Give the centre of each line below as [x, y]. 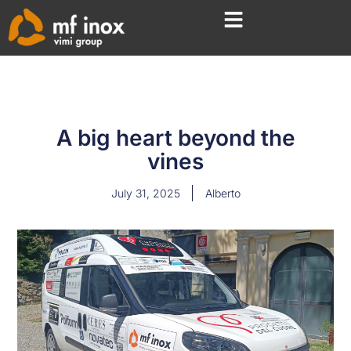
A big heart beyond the [175, 138]
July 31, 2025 [145, 194]
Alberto [223, 194]
